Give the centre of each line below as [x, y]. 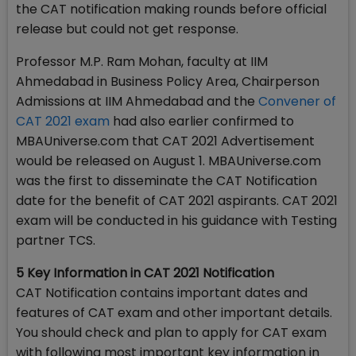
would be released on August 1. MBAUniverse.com [168, 161]
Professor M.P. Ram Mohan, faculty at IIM [142, 62]
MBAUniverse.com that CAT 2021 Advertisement [165, 141]
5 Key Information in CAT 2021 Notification [145, 273]
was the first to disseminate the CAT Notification [166, 181]
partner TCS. [56, 241]
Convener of [297, 102]
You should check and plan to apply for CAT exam [171, 333]
